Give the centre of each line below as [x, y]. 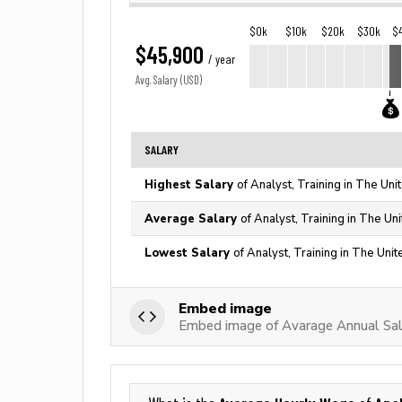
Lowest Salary [189, 253]
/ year [222, 59]
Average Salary [192, 218]
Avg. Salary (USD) [169, 80]
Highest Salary [191, 184]
